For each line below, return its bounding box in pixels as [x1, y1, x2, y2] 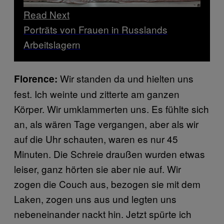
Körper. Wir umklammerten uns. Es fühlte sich [14, 102, 209, 116]
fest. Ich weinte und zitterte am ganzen [14, 87, 179, 101]
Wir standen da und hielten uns [57, 71, 193, 85]
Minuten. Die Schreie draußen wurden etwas [14, 147, 205, 161]
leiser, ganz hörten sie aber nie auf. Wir [14, 162, 181, 176]
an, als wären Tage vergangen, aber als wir [14, 117, 198, 131]
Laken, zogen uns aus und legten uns [14, 192, 176, 206]
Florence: [14, 72, 57, 86]
